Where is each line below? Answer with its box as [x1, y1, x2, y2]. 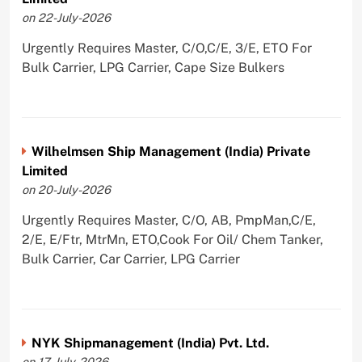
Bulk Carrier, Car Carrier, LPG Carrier [21, 251, 240, 267]
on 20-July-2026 [21, 183, 111, 197]
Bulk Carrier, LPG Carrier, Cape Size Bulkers [21, 60, 284, 76]
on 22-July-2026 [21, 11, 111, 25]
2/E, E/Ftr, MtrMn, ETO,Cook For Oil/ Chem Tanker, [21, 232, 323, 248]
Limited [21, 163, 68, 179]
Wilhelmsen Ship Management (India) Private [31, 144, 310, 160]
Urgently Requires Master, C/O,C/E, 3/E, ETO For [21, 40, 312, 57]
